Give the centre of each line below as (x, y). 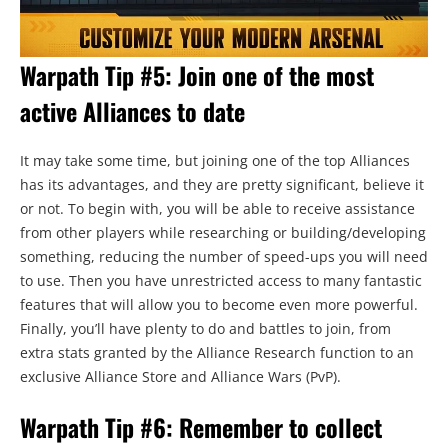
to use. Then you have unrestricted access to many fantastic (221, 280)
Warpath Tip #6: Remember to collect (201, 426)
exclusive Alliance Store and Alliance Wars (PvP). (180, 376)
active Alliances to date (132, 110)
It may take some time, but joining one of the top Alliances (215, 160)
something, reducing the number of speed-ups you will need (224, 256)
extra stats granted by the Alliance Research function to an (217, 352)
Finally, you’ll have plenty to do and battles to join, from (205, 328)
